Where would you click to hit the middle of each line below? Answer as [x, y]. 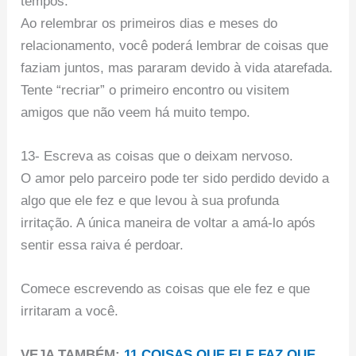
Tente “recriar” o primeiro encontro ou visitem [155, 90]
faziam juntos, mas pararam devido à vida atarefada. [177, 68]
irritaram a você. [70, 311]
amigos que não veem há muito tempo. [136, 112]
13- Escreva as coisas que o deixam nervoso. [157, 157]
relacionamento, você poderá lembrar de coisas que [175, 45]
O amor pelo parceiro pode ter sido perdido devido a [175, 179]
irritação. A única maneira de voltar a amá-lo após [168, 223]
